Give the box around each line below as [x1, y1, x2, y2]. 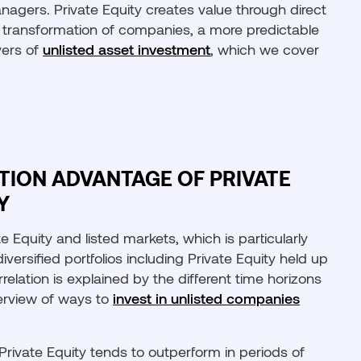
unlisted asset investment [43, 40, 211, 58]
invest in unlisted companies [113, 289, 301, 307]
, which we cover [210, 40, 320, 58]
